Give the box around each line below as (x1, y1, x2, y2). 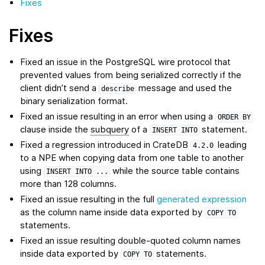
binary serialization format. (20, 95, 128, 107)
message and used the (136, 82, 232, 94)
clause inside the (20, 124, 91, 135)
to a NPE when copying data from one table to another (20, 152, 244, 164)
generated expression (157, 193, 247, 205)
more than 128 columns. (20, 178, 117, 190)
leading (215, 139, 247, 151)
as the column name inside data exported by (20, 206, 205, 218)
